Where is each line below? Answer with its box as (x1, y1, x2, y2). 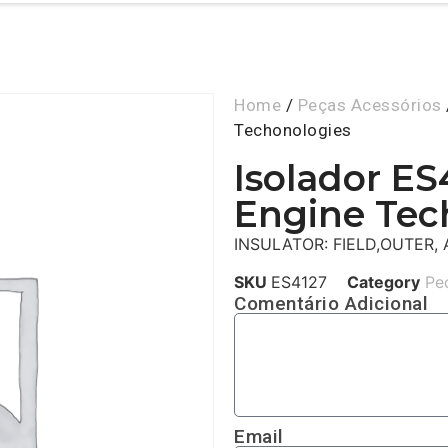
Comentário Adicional (234, 292, 428, 316)
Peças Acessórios (297, 94, 442, 115)
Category (347, 272, 420, 293)
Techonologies (234, 119, 352, 140)
